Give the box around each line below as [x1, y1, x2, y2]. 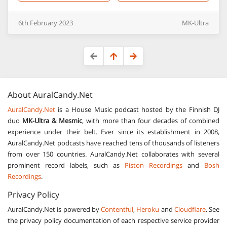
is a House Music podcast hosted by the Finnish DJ [55, 105, 219, 114]
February [30, 18, 57, 27]
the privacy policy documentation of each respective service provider [8, 216, 219, 225]
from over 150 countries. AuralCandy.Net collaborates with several [8, 149, 219, 159]
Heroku [136, 205, 160, 214]
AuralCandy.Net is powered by [8, 205, 101, 214]
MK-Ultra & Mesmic [22, 116, 83, 125]
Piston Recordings [125, 161, 182, 170]
